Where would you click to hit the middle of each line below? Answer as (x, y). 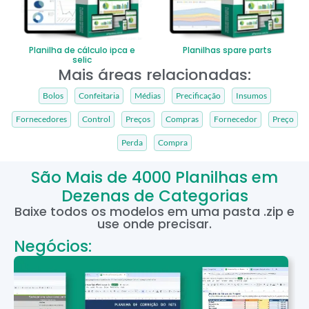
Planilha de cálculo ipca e (82, 50)
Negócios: (53, 247)
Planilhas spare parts (227, 50)
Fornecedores (41, 119)
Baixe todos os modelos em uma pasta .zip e (154, 212)
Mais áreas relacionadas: (154, 75)
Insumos (251, 96)
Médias (147, 96)
